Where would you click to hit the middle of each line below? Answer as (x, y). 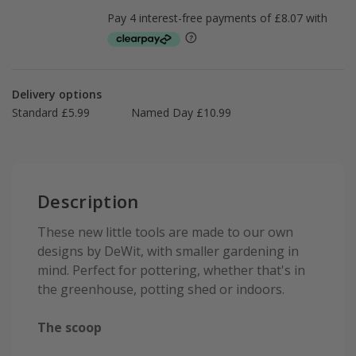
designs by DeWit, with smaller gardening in (168, 252)
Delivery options (57, 95)
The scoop (70, 328)
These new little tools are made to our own (165, 232)
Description (88, 201)
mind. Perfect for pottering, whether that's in (171, 271)
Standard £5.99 (51, 113)
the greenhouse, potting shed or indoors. (161, 290)
